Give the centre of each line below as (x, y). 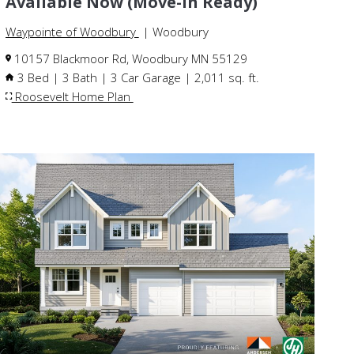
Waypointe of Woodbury (72, 31)
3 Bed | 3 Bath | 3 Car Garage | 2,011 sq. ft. (136, 77)
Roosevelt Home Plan (72, 96)
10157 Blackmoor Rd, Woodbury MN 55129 (129, 58)
